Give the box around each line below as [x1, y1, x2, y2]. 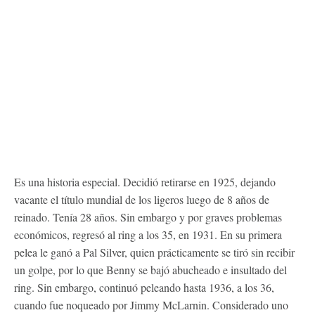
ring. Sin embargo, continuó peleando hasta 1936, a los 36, [14, 279, 274, 295]
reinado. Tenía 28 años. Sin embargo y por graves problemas [14, 209, 282, 224]
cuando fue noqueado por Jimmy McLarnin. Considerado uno [14, 297, 288, 312]
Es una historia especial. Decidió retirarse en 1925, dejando [14, 174, 276, 189]
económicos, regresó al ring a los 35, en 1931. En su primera [14, 226, 282, 242]
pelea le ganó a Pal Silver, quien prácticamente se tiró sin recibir [14, 244, 295, 259]
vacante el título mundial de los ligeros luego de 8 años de [14, 191, 269, 207]
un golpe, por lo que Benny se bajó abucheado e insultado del [14, 262, 287, 277]
